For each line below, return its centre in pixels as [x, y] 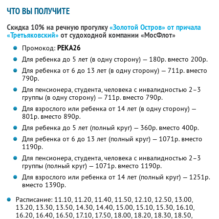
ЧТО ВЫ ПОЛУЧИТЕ [38, 11]
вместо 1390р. [44, 185]
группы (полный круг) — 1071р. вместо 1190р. [92, 166]
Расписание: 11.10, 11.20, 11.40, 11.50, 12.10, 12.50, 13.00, [104, 200]
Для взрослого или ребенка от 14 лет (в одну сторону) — [109, 109]
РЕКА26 [69, 48]
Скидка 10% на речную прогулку [58, 28]
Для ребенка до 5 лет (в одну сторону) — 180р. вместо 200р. [115, 59]
